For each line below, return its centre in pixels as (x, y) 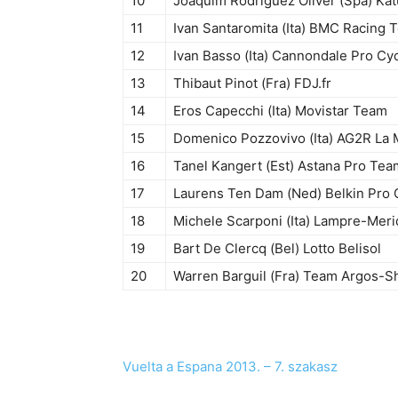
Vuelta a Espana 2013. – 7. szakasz (230, 367)
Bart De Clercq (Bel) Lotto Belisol (277, 249)
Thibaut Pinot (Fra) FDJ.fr (252, 84)
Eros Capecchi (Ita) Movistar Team (280, 111)
